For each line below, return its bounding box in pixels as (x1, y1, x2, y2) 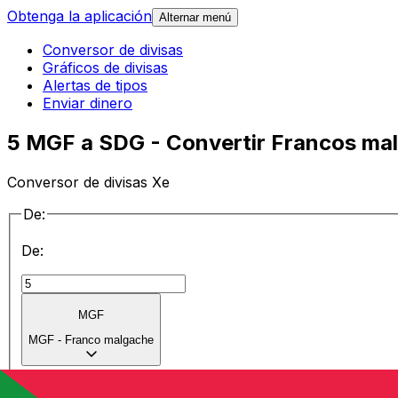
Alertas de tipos (43, 76, 147, 95)
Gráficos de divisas (43, 59, 168, 77)
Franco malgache (65, 333, 154, 347)
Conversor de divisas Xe (7, 172, 170, 191)
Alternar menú (159, 11, 231, 25)
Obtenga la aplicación (7, 7, 152, 26)
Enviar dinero (43, 94, 132, 113)
